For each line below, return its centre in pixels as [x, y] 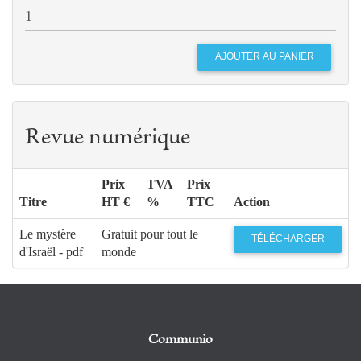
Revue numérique [108, 138]
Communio [180, 340]
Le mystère [48, 234]
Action [252, 201]
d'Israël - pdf [51, 251]
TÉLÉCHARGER [288, 239]
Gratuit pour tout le [150, 234]
